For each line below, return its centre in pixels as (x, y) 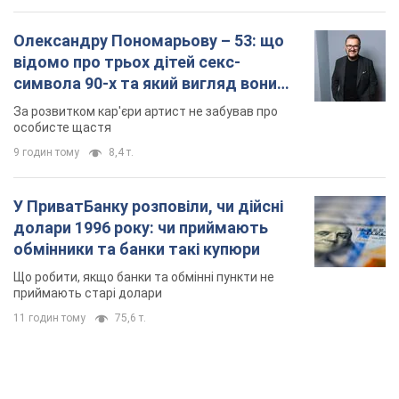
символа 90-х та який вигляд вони (145, 84)
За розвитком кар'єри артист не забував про (146, 112)
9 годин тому (46, 153)
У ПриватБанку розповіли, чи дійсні (148, 207)
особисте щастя (62, 128)
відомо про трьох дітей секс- (127, 62)
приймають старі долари (88, 293)
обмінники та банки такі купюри (137, 249)
